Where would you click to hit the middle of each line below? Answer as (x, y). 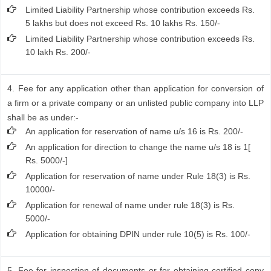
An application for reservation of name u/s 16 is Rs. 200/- (135, 131)
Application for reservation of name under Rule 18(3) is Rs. (138, 176)
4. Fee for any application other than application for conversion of (135, 88)
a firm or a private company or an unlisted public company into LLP (135, 103)
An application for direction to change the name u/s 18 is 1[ (138, 147)
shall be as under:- (43, 117)
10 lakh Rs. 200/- (58, 52)
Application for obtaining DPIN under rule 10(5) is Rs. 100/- (138, 234)
